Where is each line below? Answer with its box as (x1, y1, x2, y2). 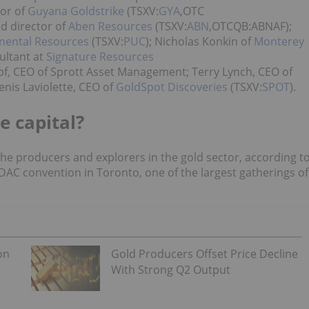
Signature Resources (43, 49, 154, 64)
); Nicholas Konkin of (146, 34, 251, 49)
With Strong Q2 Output (110, 261, 230, 277)
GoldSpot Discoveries (116, 79, 228, 94)
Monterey (251, 34, 304, 49)
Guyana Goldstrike (25, 3, 124, 19)
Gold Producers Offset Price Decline (110, 246, 298, 261)
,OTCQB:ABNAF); (209, 19, 292, 34)
